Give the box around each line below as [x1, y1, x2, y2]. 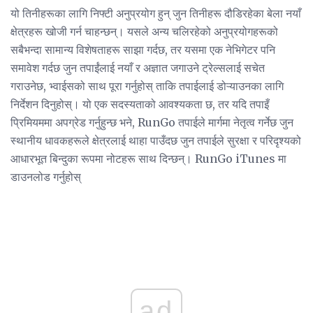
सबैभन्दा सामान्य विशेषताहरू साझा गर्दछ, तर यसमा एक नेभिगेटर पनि [10, 43, 275, 57]
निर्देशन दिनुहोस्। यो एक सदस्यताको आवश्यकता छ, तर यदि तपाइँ [10, 97, 269, 112]
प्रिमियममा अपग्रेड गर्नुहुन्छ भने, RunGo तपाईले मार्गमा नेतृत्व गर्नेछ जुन [10, 115, 293, 130]
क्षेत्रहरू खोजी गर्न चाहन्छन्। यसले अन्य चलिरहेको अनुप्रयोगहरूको [10, 24, 278, 39]
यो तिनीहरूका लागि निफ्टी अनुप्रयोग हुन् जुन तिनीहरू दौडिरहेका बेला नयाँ [10, 6, 301, 21]
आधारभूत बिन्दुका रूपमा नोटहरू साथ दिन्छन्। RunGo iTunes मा [10, 152, 286, 166]
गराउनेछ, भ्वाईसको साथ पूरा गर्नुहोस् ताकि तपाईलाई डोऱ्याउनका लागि [10, 79, 284, 94]
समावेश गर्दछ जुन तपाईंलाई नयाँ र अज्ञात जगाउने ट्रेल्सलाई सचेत [10, 61, 265, 75]
